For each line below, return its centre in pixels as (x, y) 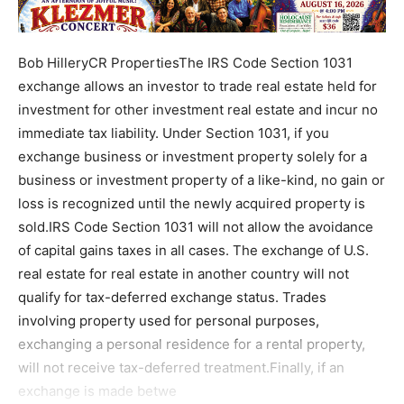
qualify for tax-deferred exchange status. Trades (172, 297)
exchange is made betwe (97, 390)
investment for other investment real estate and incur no (198, 109)
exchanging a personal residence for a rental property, (192, 344)
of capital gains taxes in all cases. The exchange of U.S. (193, 250)
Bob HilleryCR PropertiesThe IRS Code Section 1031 (185, 62)
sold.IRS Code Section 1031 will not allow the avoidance (196, 226)
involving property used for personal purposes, (169, 320)
